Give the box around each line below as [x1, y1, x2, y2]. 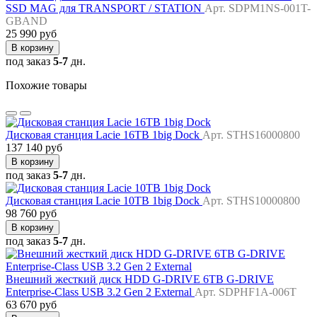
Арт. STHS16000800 [202, 129, 300, 142]
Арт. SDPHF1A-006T [195, 286, 296, 299]
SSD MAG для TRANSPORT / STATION [6, 2, 204, 15]
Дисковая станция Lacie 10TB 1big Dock [6, 195, 202, 207]
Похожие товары [6, 79, 87, 92]
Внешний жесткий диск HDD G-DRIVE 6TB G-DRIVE [6, 273, 274, 286]
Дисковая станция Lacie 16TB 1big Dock [6, 129, 202, 142]
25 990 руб [6, 28, 57, 40]
